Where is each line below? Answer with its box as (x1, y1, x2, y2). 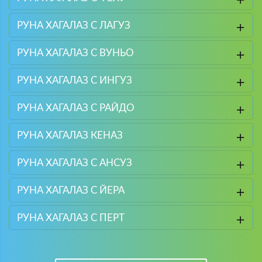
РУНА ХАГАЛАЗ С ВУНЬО (16, 47, 134, 58)
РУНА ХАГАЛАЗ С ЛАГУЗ (16, 20, 130, 30)
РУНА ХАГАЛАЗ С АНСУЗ (16, 157, 132, 168)
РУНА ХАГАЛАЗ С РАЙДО (16, 102, 135, 113)
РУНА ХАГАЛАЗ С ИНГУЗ (16, 75, 132, 85)
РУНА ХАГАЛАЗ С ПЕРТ (16, 212, 125, 223)
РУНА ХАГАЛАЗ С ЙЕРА (16, 185, 125, 195)
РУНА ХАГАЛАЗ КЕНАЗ (16, 130, 123, 140)
